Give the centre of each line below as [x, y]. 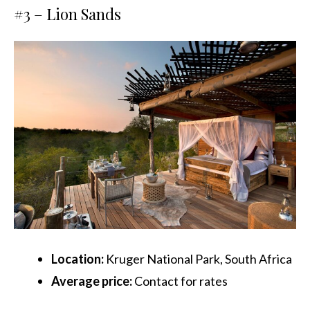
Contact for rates [181, 281]
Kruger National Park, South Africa [198, 259]
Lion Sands [84, 13]
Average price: [92, 281]
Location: [77, 259]
